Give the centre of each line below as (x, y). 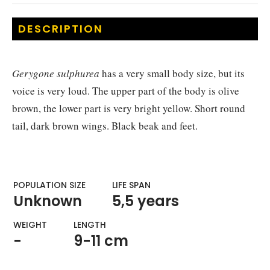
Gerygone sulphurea (56, 73)
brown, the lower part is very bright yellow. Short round (129, 108)
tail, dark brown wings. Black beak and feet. (105, 125)
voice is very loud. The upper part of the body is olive (126, 90)
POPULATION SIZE (49, 185)
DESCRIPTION (61, 28)
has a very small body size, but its (172, 73)
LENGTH (90, 224)
